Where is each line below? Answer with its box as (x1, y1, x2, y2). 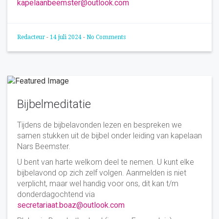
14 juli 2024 (50, 33, 83, 41)
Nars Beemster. (17, 141, 70, 151)
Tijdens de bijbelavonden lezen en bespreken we (17, 120, 182, 130)
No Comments (87, 33, 126, 41)
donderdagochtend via (17, 189, 95, 199)
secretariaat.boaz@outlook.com (17, 200, 125, 210)
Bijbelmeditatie (17, 97, 91, 111)
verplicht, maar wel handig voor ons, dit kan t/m (17, 178, 178, 188)
